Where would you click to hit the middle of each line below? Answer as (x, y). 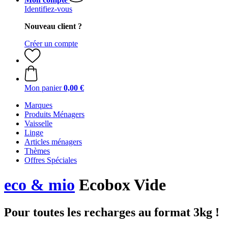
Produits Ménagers (54, 114)
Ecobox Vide (120, 185)
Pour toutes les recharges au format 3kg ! (112, 212)
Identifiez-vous (48, 9)
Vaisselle (38, 123)
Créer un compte (51, 44)
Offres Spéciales (51, 160)
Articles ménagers (53, 142)
